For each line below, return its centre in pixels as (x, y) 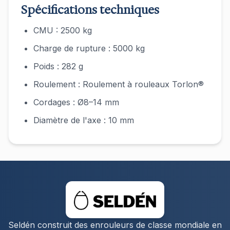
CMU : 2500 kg (63, 30)
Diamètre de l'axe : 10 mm (84, 120)
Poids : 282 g (58, 66)
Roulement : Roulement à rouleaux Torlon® (119, 84)
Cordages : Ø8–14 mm (76, 102)
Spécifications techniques (90, 10)
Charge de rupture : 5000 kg (89, 48)
